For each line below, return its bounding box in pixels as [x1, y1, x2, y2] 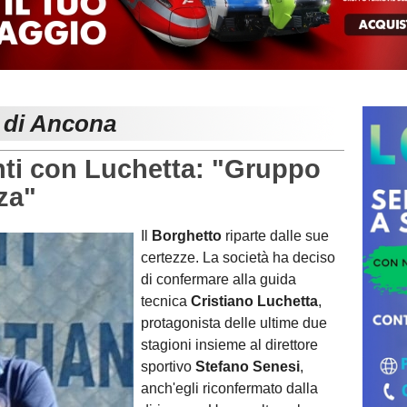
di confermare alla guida [141, 271, 296, 287]
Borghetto [152, 227, 222, 243]
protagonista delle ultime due [141, 314, 327, 331]
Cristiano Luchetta [187, 293, 318, 309]
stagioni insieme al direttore [141, 336, 318, 352]
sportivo [141, 358, 195, 374]
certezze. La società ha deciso [141, 249, 335, 265]
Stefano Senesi [195, 358, 300, 374]
